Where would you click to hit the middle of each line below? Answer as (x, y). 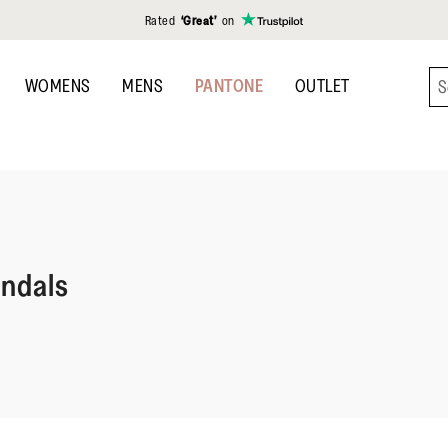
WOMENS (57, 86)
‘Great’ (199, 20)
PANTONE (228, 86)
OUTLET (322, 86)
